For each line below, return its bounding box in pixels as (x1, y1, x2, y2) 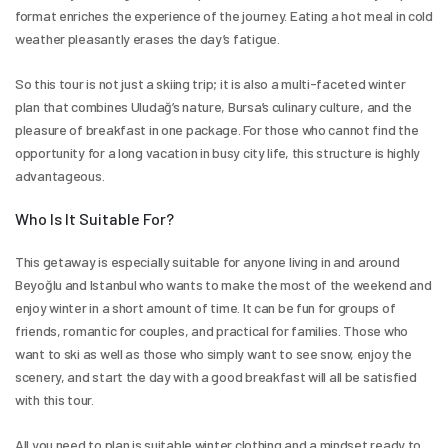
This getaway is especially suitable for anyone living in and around (15, 252, 400, 270)
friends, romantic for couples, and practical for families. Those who (15, 321, 408, 339)
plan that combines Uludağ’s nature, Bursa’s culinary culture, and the (15, 97, 412, 115)
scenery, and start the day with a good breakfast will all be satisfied (15, 367, 417, 385)
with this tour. (15, 390, 94, 408)
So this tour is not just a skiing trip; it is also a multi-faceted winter (15, 74, 406, 92)
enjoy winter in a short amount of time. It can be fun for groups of (15, 298, 396, 316)
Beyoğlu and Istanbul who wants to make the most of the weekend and (15, 275, 432, 293)
